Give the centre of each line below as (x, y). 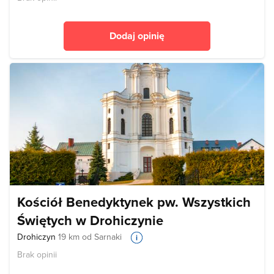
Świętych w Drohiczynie (90, 220)
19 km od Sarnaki (90, 236)
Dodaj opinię (137, 35)
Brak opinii (37, 254)
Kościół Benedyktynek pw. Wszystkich (134, 202)
